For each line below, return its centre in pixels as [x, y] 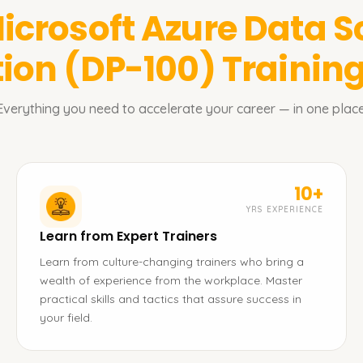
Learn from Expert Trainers [128, 236]
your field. [66, 318]
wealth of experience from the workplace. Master [171, 280]
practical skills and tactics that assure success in [171, 299]
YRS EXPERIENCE [284, 209]
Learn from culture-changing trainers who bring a [172, 262]
